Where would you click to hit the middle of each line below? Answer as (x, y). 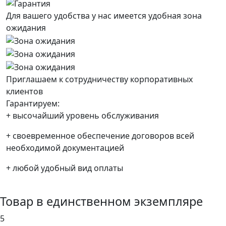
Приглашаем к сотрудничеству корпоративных (99, 79)
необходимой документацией (65, 148)
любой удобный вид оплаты (67, 168)
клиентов (24, 91)
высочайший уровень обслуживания (85, 115)
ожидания (26, 28)
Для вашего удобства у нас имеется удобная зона (104, 16)
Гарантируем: (33, 103)
